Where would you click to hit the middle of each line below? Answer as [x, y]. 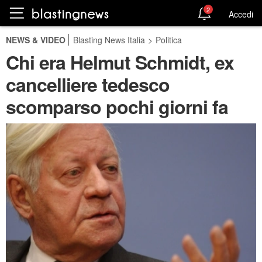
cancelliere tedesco [88, 84]
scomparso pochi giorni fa [117, 106]
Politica [169, 40]
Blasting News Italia [109, 40]
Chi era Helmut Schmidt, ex [120, 62]
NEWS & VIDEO [36, 40]
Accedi [241, 14]
